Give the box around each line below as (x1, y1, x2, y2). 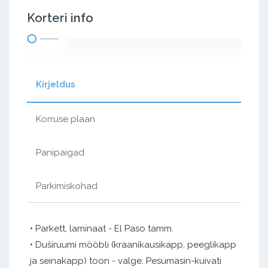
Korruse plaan (36, 113, 95, 124)
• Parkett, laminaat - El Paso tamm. (30, 223, 173, 234)
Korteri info (27, 10, 93, 25)
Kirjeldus (36, 78, 75, 90)
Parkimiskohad (36, 180, 98, 191)
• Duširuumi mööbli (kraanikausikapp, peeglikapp (30, 239, 236, 250)
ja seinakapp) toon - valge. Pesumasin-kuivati (30, 255, 221, 266)
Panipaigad (36, 147, 84, 158)
